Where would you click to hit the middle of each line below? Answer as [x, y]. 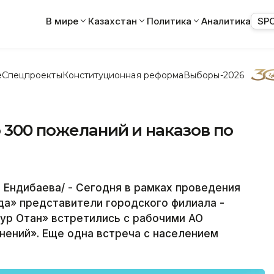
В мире [62, 21]
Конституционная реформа [123, 75]
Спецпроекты [32, 75]
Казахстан [113, 21]
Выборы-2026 [214, 75]
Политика [169, 21]
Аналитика [226, 21]
